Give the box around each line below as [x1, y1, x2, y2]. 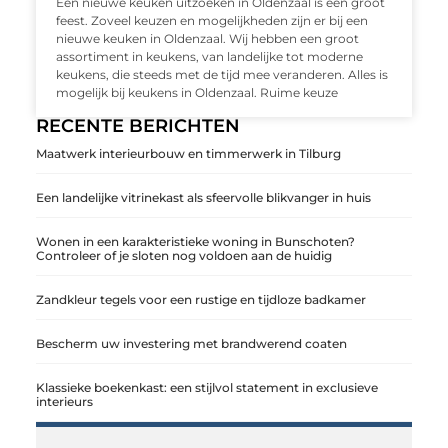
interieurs [35, 394, 93, 410]
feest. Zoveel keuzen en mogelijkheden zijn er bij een [55, 13, 368, 29]
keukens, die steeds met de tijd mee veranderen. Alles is [55, 67, 388, 83]
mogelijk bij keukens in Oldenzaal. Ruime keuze [55, 85, 338, 101]
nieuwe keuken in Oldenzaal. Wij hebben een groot [55, 31, 359, 47]
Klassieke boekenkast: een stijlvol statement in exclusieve [35, 380, 378, 396]
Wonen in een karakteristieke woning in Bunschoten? [35, 234, 355, 250]
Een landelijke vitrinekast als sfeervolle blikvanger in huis [35, 190, 371, 206]
